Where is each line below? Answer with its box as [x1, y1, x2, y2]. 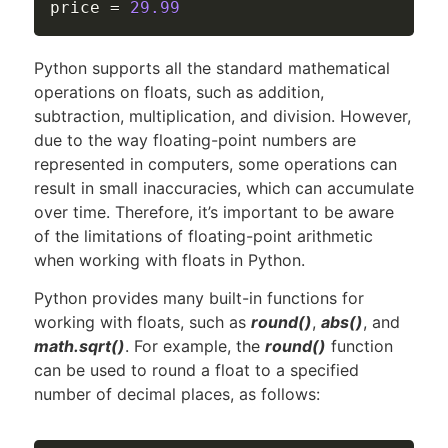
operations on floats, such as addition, [34, 81, 324, 102]
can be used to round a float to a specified [34, 359, 359, 380]
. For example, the [125, 335, 265, 356]
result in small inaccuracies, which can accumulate [34, 177, 414, 198]
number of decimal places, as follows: [34, 383, 320, 404]
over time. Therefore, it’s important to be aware [34, 201, 394, 222]
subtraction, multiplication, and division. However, [34, 105, 411, 126]
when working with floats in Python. [34, 249, 305, 270]
